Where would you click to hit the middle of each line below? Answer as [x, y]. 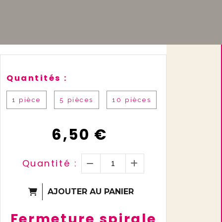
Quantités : [37, 78]
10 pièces [132, 100]
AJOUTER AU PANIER [91, 192]
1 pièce [27, 100]
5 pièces [77, 100]
